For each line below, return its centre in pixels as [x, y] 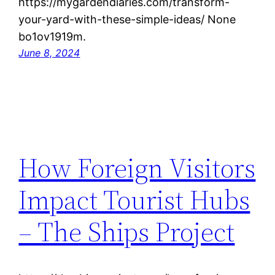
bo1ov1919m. [52, 37]
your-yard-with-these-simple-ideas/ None [127, 20]
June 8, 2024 [49, 53]
